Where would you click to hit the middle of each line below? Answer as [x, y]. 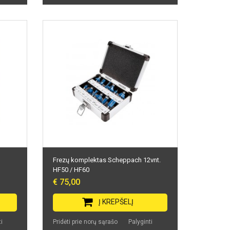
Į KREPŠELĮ [116, 202]
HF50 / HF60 [71, 170]
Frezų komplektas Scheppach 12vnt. [107, 160]
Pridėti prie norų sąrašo [85, 222]
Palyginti [141, 222]
